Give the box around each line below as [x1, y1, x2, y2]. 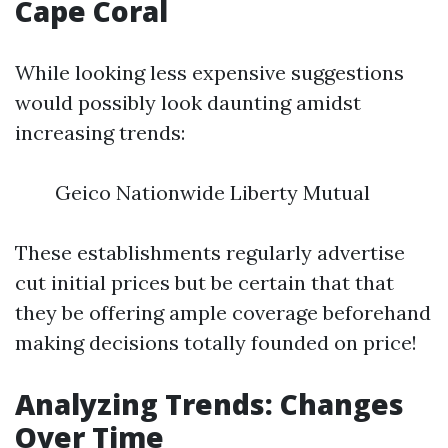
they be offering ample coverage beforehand [15, 300, 431, 325]
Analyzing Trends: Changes [15, 385, 404, 423]
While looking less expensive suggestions [15, 60, 404, 85]
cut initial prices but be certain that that [15, 270, 394, 295]
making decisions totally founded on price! [15, 330, 417, 355]
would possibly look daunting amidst [15, 90, 361, 115]
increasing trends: [15, 120, 185, 145]
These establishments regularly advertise [15, 240, 405, 265]
